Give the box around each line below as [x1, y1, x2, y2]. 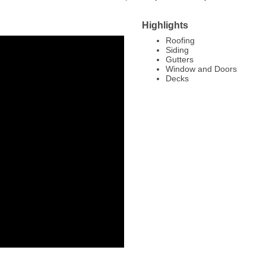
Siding [166, 45, 189, 55]
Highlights [142, 20, 188, 30]
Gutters [166, 55, 194, 64]
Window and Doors [166, 64, 237, 74]
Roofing [166, 36, 195, 45]
